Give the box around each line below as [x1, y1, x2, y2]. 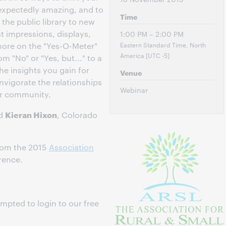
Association [49, 142, 94, 152]
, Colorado [57, 109, 97, 120]
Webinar [120, 85, 148, 95]
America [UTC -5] [120, 50, 169, 60]
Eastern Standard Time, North [120, 40, 206, 49]
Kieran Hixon [5, 108, 57, 120]
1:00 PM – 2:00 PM [120, 29, 184, 39]
